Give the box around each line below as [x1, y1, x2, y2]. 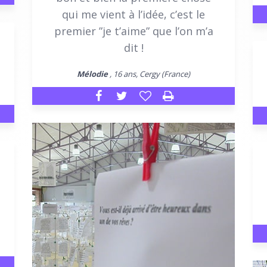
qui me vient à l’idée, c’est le [62, 7, 205, 21]
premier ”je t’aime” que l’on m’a [54, 23, 213, 38]
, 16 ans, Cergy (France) [108, 68, 190, 79]
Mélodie [77, 68, 108, 79]
